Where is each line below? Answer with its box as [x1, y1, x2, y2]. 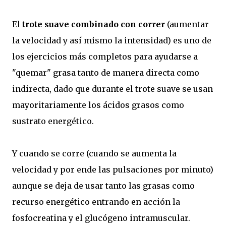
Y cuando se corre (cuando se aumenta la [12, 148, 177, 158]
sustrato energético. [12, 116, 94, 126]
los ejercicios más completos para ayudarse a [12, 51, 198, 62]
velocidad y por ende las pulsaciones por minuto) [12, 164, 213, 175]
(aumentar [165, 19, 209, 29]
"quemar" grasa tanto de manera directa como [12, 67, 199, 78]
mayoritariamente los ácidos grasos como [12, 99, 184, 110]
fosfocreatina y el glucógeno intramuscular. [12, 212, 190, 223]
